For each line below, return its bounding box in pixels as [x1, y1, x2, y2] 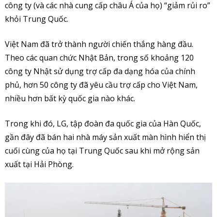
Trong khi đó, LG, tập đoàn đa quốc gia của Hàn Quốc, [5, 118, 201, 129]
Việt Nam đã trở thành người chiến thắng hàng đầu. [5, 38, 193, 49]
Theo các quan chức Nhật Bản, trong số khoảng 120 [5, 52, 194, 63]
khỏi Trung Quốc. [5, 13, 68, 24]
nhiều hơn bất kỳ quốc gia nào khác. [5, 93, 135, 104]
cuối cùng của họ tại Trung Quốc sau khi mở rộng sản [5, 145, 200, 156]
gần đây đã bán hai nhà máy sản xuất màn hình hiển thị [5, 131, 206, 142]
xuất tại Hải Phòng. [5, 158, 74, 170]
